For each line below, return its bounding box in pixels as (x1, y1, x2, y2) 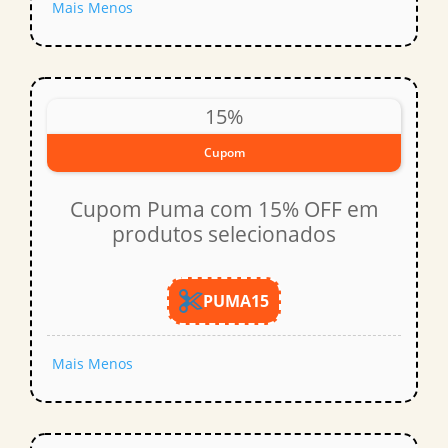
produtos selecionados (112, 220, 336, 249)
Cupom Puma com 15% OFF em (69, 195, 379, 224)
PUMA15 (203, 290, 269, 313)
